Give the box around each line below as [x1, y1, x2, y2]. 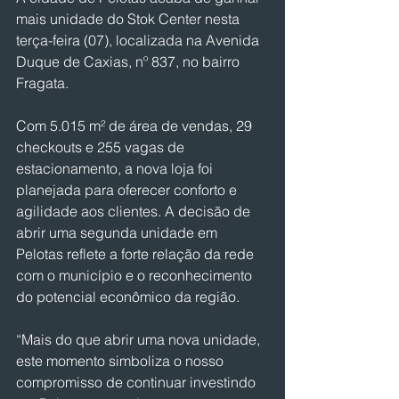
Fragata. [16, 74, 69, 92]
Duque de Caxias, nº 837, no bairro [16, 53, 243, 70]
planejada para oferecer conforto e [16, 181, 240, 199]
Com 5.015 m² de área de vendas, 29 [16, 117, 256, 134]
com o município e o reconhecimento [16, 266, 256, 284]
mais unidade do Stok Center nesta [16, 10, 243, 28]
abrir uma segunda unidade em [16, 224, 221, 241]
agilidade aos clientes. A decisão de [16, 202, 254, 220]
